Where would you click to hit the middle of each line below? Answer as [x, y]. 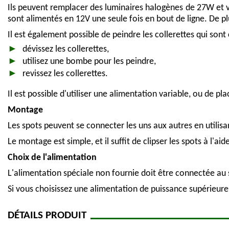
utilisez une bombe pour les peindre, [89, 61]
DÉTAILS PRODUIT [47, 216]
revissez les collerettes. [65, 74]
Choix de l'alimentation [52, 158]
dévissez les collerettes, [66, 49]
